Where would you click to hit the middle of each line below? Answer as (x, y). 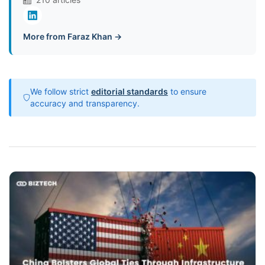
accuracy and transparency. (85, 103)
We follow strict (60, 91)
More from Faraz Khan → (72, 36)
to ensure (187, 91)
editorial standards (129, 91)
